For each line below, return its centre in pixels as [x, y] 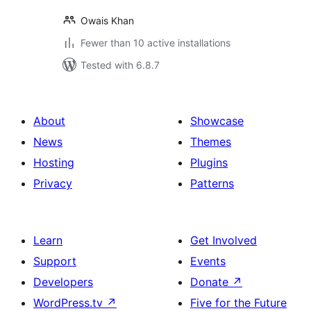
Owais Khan [107, 20]
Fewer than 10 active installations [155, 43]
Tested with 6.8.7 [120, 65]
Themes [211, 142]
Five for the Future [238, 303]
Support [55, 261]
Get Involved [224, 240]
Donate [211, 282]
